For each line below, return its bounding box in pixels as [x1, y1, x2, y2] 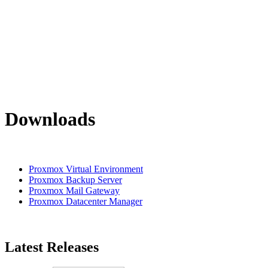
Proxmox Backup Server [29, 174, 122, 185]
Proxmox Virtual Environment [29, 163, 143, 174]
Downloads [5, 108, 95, 130]
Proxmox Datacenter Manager [29, 196, 142, 206]
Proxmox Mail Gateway [29, 185, 120, 196]
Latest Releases [5, 239, 99, 255]
